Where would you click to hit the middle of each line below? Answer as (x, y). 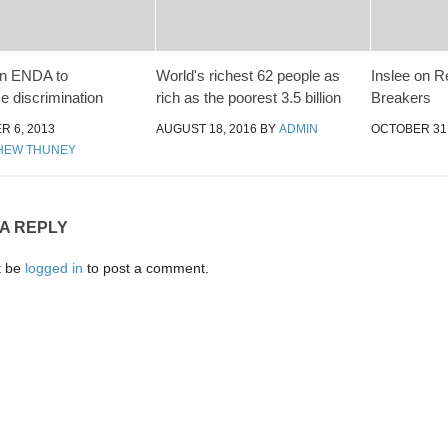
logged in (54, 267)
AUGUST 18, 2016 (207, 129)
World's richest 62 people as (248, 76)
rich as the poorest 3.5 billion (249, 98)
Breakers (400, 98)
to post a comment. (146, 267)
